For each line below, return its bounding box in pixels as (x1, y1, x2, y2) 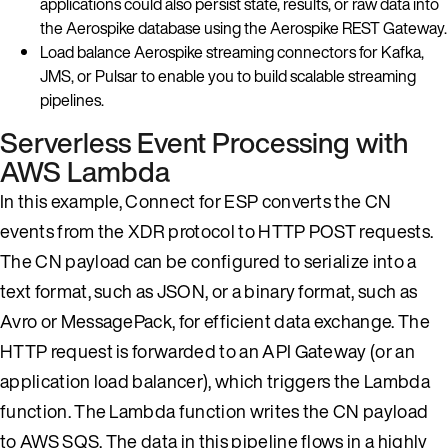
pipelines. (40, 87, 104, 112)
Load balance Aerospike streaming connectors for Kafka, (40, 39, 424, 64)
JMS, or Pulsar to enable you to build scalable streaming (40, 63, 416, 88)
